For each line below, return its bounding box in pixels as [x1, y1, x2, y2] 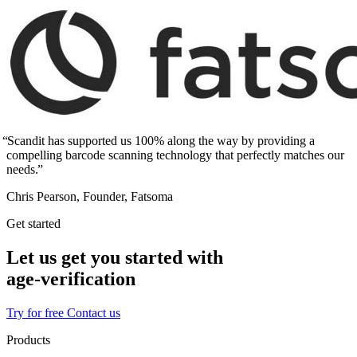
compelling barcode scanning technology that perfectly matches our [6, 147, 344, 162]
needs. [6, 162, 41, 176]
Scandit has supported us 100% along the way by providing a [4, 133, 316, 147]
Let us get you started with [6, 246, 223, 268]
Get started [6, 216, 61, 230]
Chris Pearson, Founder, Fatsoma [6, 189, 173, 203]
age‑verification [6, 268, 135, 289]
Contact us [67, 305, 120, 320]
